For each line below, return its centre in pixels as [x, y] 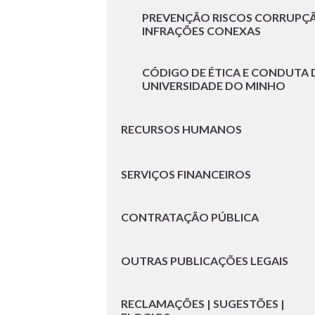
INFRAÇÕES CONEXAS [201, 31]
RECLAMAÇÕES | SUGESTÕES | [203, 304]
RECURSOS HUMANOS [181, 129]
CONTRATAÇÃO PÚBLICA [190, 217]
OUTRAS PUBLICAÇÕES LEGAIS [205, 260]
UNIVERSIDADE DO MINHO [214, 86]
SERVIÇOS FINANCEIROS [186, 174]
